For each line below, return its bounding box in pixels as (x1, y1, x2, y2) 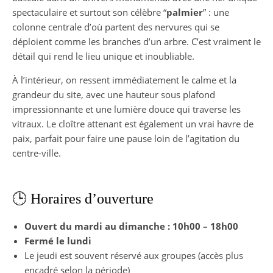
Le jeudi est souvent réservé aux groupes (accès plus (24, 249, 243, 262)
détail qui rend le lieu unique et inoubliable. (12, 50, 194, 63)
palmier (166, 6, 203, 19)
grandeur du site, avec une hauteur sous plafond (12, 88, 215, 101)
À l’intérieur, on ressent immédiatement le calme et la (12, 74, 236, 87)
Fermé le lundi (24, 235, 91, 247)
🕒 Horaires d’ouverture (12, 191, 154, 207)
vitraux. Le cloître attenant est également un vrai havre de (12, 118, 253, 130)
